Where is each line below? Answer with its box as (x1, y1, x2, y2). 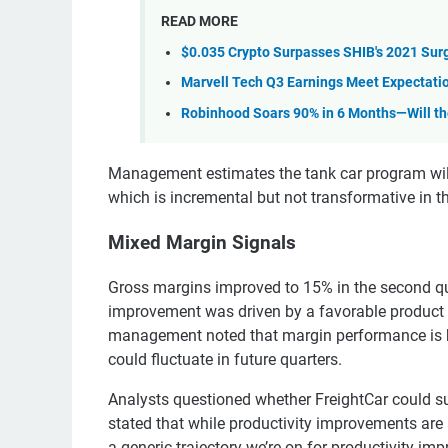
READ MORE (161, 12, 238, 29)
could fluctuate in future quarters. (108, 349, 342, 369)
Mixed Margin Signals (108, 231, 296, 254)
